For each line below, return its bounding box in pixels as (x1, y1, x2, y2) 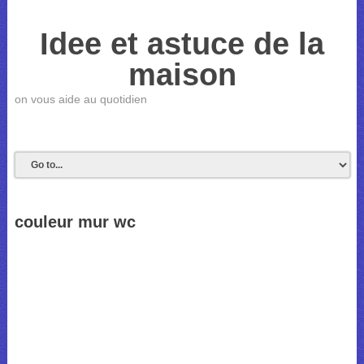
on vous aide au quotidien (14, 93, 147, 106)
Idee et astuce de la (40, 27, 325, 61)
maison (128, 58, 236, 92)
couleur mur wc (14, 213, 136, 231)
